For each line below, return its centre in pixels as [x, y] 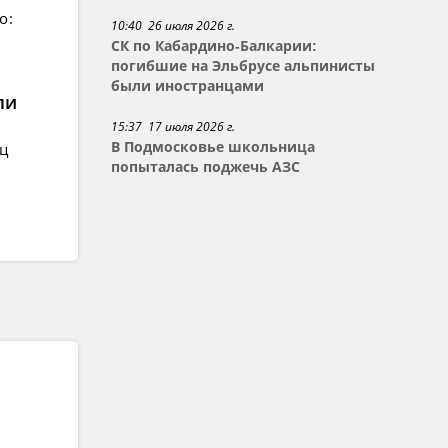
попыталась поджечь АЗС [206, 167]
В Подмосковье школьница [213, 147]
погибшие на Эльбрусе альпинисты [243, 66]
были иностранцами [188, 86]
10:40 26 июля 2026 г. [173, 25]
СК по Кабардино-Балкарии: [214, 46]
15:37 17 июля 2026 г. [173, 126]
